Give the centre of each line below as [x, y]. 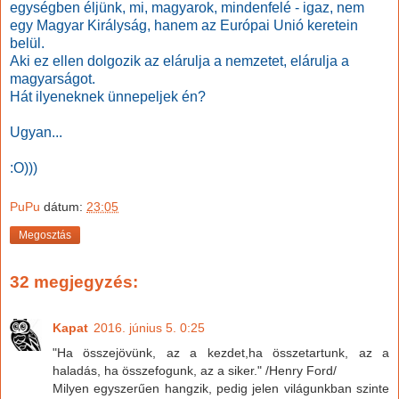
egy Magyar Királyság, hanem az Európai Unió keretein [184, 26]
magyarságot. [53, 79]
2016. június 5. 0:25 [149, 328]
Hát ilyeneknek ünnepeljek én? [108, 97]
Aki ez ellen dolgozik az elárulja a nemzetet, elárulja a [179, 61]
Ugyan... [36, 133]
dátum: [65, 206]
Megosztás [45, 235]
